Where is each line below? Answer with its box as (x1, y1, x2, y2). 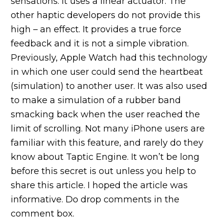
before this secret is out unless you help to (11, 165, 197, 176)
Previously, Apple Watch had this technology (11, 52, 208, 63)
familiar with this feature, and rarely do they (11, 137, 204, 148)
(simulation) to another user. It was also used (11, 80, 208, 91)
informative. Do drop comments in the (11, 194, 180, 205)
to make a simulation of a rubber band (11, 94, 181, 106)
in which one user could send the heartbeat (11, 66, 203, 77)
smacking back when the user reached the (11, 109, 200, 120)
